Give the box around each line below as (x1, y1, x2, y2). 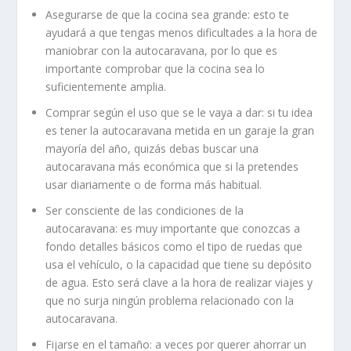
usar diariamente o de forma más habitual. (45, 176, 262, 192)
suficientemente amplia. (45, 79, 167, 95)
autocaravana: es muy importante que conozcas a (45, 220, 301, 236)
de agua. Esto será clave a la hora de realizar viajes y (45, 274, 313, 290)
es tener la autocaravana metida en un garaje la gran (45, 122, 315, 138)
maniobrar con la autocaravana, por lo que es (45, 43, 278, 59)
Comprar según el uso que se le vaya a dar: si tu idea (45, 104, 313, 120)
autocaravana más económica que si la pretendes (45, 158, 299, 174)
